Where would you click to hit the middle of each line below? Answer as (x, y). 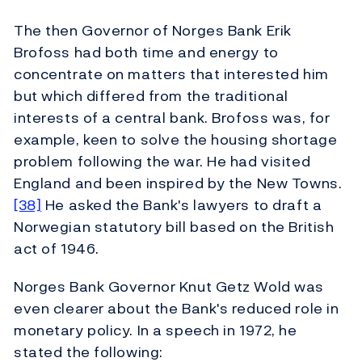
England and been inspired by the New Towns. (178, 183)
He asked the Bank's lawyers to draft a (182, 205)
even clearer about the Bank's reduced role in (177, 309)
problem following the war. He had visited (162, 162)
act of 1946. (57, 249)
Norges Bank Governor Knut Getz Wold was (169, 287)
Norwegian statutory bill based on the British (174, 227)
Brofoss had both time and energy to (146, 53)
